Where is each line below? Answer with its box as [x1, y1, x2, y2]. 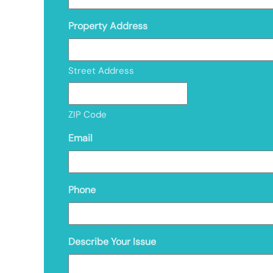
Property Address [68, 19, 147, 32]
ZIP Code [68, 108, 107, 121]
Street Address [68, 64, 134, 77]
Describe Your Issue [68, 235, 156, 248]
